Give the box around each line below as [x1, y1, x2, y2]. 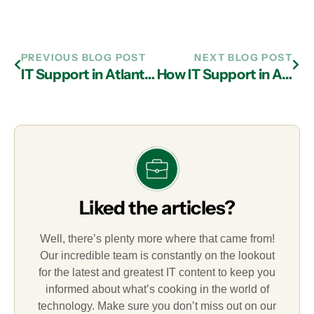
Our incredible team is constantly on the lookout [39, 250, 275, 261]
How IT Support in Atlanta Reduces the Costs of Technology [281, 66, 292, 83]
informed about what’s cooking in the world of [45, 283, 269, 295]
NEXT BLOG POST [194, 51, 292, 64]
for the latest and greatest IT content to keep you [39, 266, 275, 278]
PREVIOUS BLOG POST [21, 51, 146, 64]
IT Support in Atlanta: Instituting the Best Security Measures [144, 66, 156, 83]
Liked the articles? [78, 196, 235, 219]
